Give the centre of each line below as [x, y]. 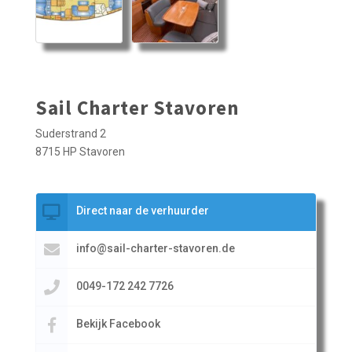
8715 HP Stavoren [80, 152]
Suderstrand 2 [70, 134]
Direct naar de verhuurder [142, 211]
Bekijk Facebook [118, 324]
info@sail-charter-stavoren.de [155, 249]
